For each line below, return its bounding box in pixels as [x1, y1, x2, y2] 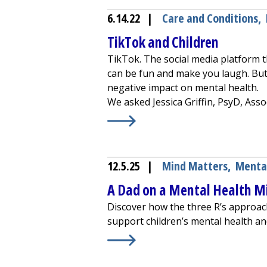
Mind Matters [162, 157, 228, 174]
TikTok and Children [107, 32, 219, 52]
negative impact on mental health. [107, 80, 261, 94]
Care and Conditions [162, 10, 258, 26]
